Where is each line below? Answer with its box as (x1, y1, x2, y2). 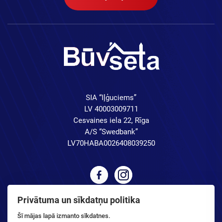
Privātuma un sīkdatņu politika (17, 195, 140, 205)
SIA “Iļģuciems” (86, 93, 136, 103)
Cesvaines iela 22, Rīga (73, 116, 149, 125)
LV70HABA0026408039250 (67, 139, 155, 148)
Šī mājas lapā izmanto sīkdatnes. (17, 212, 111, 220)
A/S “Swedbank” (84, 127, 138, 137)
